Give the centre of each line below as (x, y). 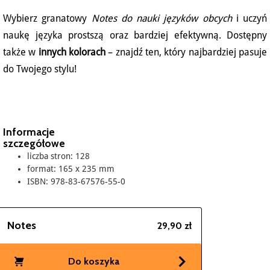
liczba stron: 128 (58, 156)
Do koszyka (93, 261)
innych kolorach (72, 52)
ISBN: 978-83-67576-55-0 (76, 181)
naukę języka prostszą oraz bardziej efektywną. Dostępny (135, 35)
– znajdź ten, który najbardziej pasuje (187, 52)
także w (21, 52)
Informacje (29, 131)
